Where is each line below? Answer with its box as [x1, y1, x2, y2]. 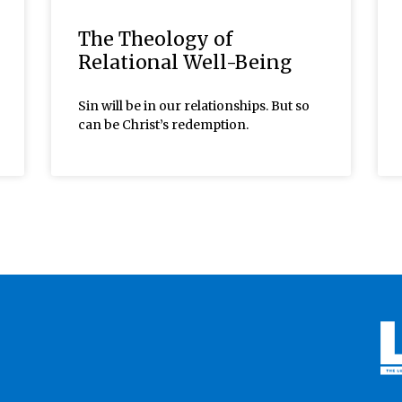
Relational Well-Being [78, 49, 293, 74]
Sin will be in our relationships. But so [78, 97, 310, 114]
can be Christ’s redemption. [78, 116, 249, 133]
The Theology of [78, 26, 233, 51]
